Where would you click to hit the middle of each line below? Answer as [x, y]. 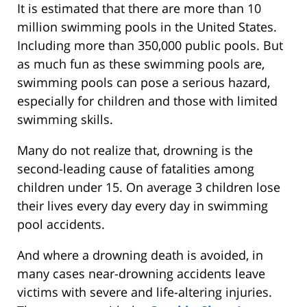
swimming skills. [65, 119]
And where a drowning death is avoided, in [140, 255]
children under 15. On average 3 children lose [149, 187]
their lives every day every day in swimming [143, 205]
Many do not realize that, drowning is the [135, 150]
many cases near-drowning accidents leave [141, 273]
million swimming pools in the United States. [147, 26]
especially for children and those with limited [147, 100]
